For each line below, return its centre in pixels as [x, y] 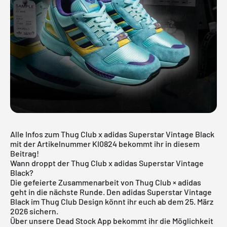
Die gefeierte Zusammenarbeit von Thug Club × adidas [106, 182]
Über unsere [33, 220]
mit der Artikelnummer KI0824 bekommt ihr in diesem [105, 143]
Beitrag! [25, 153]
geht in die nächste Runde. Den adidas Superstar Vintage [111, 192]
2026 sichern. [34, 211]
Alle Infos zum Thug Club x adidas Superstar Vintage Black [112, 134]
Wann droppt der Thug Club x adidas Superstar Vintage [107, 163]
